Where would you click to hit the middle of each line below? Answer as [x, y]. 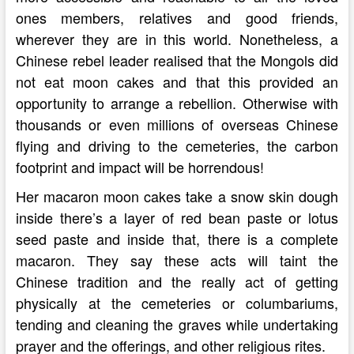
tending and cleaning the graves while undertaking [177, 324]
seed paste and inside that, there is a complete [177, 239]
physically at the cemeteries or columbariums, [177, 303]
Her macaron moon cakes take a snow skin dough [177, 196]
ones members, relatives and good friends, [177, 17]
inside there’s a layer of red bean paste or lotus [177, 217]
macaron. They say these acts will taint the [177, 260]
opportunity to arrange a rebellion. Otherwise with [177, 103]
